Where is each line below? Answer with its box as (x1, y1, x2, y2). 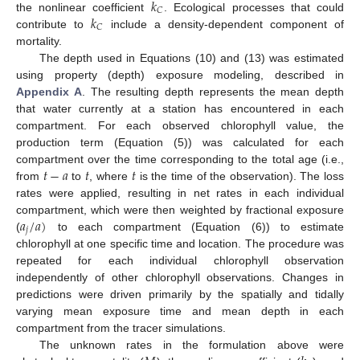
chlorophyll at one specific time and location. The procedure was (16, 237, 344, 251)
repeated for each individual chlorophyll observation (16, 254, 344, 268)
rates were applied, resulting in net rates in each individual (16, 186, 344, 199)
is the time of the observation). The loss (136, 169, 345, 182)
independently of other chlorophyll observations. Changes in (16, 271, 344, 284)
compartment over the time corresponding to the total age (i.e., (16, 152, 344, 166)
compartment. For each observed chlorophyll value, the (16, 118, 344, 132)
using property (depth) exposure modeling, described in (16, 67, 344, 81)
